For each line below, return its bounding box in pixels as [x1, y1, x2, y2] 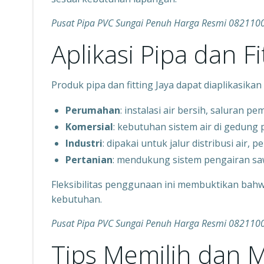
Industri [65, 137, 103, 150]
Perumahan [65, 104, 120, 117]
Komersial [65, 120, 113, 133]
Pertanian [65, 153, 113, 166]
